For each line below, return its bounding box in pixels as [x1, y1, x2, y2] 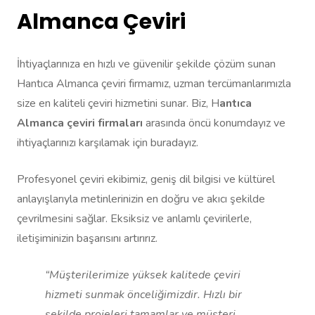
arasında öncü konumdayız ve [146, 115, 285, 131]
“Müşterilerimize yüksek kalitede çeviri [45, 267, 240, 283]
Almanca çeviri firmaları [17, 115, 146, 131]
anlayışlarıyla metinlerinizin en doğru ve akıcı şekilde [17, 191, 265, 207]
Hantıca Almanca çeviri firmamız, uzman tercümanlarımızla [17, 76, 291, 92]
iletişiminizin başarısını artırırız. [17, 231, 157, 247]
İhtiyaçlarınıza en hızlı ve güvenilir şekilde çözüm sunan [17, 56, 276, 72]
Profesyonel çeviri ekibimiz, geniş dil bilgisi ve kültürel [17, 172, 275, 188]
